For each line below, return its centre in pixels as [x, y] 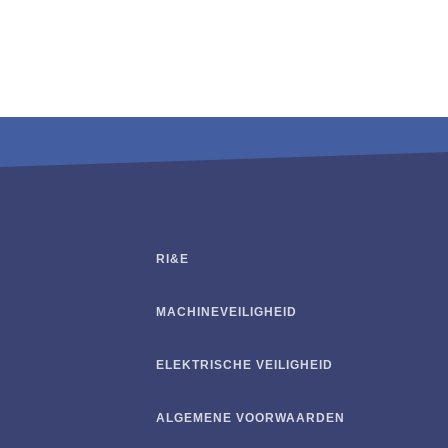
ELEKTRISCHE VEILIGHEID [244, 365]
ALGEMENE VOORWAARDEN [250, 418]
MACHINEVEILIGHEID [226, 312]
